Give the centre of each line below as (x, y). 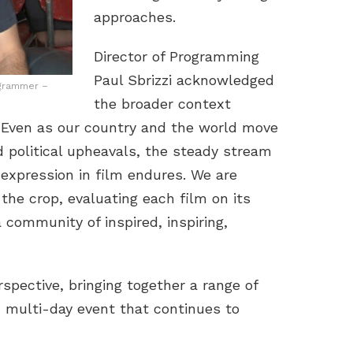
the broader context (162, 104)
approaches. (135, 17)
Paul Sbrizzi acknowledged (184, 80)
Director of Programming (176, 57)
